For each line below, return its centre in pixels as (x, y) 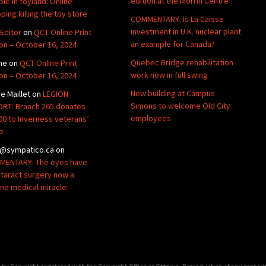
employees (151, 118)
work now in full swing (169, 75)
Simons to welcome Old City (180, 105)
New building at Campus (173, 93)
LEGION (56, 94)
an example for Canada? (173, 44)
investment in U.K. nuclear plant (186, 31)
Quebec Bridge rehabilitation (182, 62)
